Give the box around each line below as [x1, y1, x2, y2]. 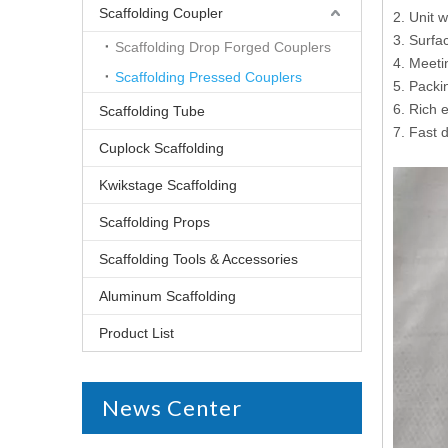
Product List [99, 325, 174, 341]
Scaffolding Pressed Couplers [115, 69, 302, 85]
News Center [102, 394, 242, 421]
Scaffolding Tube [99, 103, 205, 119]
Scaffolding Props [99, 214, 210, 230]
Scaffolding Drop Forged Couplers [115, 39, 331, 55]
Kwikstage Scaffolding [99, 177, 237, 193]
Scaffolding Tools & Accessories [99, 251, 298, 267]
